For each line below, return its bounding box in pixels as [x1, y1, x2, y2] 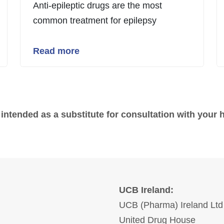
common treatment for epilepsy [32, 15, 156, 25]
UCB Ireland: [118, 185, 173, 195]
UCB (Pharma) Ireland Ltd [118, 200, 223, 210]
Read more [32, 45, 79, 56]
